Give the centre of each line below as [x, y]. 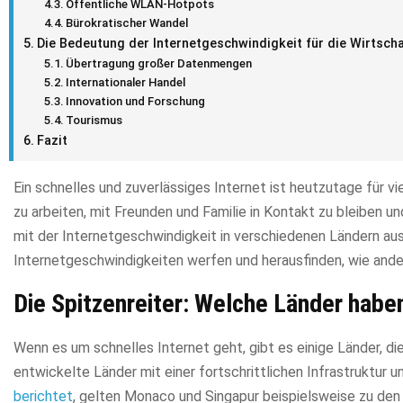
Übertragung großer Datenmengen [159, 63]
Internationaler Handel [126, 82]
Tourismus [94, 120]
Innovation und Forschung [136, 101]
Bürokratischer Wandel [127, 22]
